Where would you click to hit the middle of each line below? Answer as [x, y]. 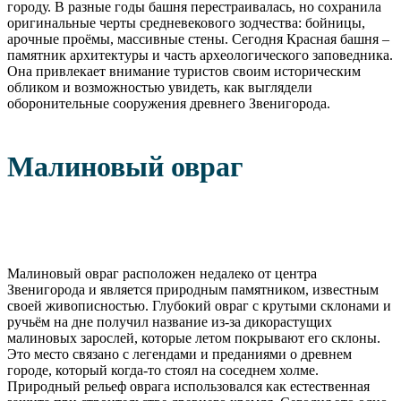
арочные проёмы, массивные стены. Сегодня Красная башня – [198, 39]
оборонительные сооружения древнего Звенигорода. [169, 104]
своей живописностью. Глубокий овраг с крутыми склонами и [199, 306]
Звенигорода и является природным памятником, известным [193, 290]
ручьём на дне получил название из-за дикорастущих [170, 322]
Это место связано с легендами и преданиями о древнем [179, 354]
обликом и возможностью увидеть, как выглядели [160, 88]
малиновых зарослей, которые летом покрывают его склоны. [194, 338]
